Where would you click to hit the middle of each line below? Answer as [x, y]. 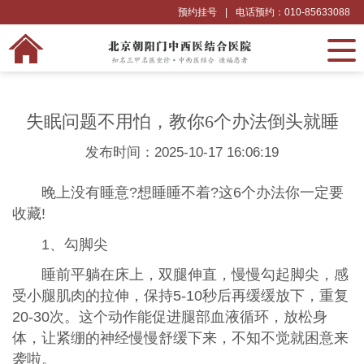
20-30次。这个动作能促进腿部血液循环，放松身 [169, 317]
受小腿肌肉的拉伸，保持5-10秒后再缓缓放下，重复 [180, 296]
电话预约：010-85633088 [293, 12]
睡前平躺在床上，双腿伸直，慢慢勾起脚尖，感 [195, 275]
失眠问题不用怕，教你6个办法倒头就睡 [182, 121]
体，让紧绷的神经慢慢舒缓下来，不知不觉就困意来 [180, 338]
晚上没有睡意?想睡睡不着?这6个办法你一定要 [192, 192]
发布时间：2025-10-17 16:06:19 [182, 152]
